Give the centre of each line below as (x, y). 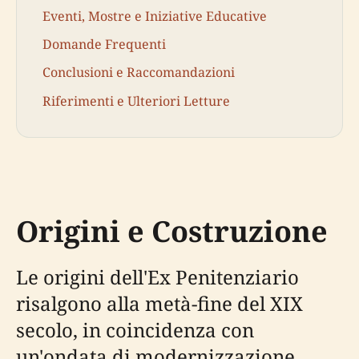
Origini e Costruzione (172, 232)
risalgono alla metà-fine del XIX (159, 304)
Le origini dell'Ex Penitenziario (157, 277)
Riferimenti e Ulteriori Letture (136, 101)
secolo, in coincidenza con (135, 330)
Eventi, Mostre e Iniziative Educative (155, 16)
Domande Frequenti (104, 44)
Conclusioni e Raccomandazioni (139, 73)
